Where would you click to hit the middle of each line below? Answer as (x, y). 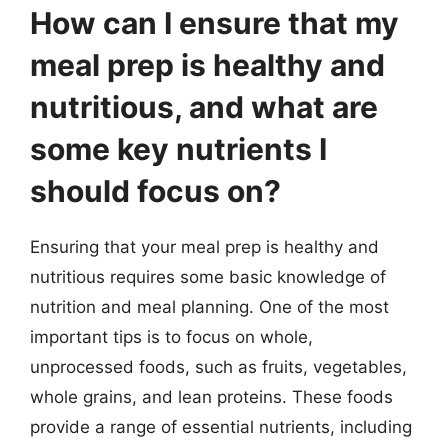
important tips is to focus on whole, (171, 336)
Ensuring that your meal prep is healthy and (204, 246)
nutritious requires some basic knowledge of (208, 276)
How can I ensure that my (214, 22)
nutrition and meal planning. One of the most (209, 306)
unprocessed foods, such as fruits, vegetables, (218, 366)
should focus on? (155, 190)
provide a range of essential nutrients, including (221, 426)
